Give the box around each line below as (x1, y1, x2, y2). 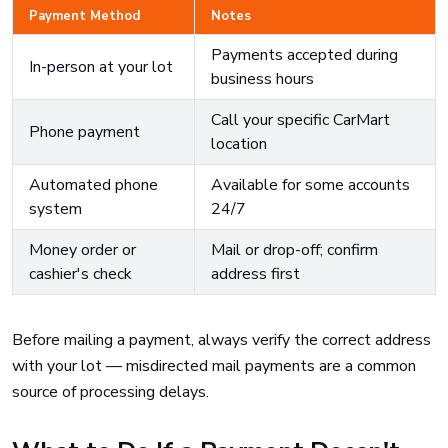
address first (211, 263, 300, 285)
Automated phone (29, 174, 158, 196)
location (211, 133, 267, 155)
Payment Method (29, 7, 140, 25)
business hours (211, 68, 314, 90)
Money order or (29, 239, 136, 261)
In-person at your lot (29, 56, 173, 78)
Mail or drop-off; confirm (211, 239, 378, 261)
